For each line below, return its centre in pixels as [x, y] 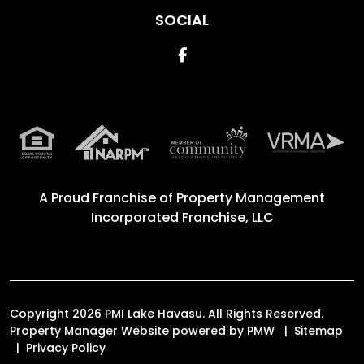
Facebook [222, 54]
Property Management [251, 198]
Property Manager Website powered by [128, 331]
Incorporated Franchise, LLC [182, 217]
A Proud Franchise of [108, 198]
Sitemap [318, 331]
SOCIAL [182, 20]
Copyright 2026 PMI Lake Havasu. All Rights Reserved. [167, 314]
